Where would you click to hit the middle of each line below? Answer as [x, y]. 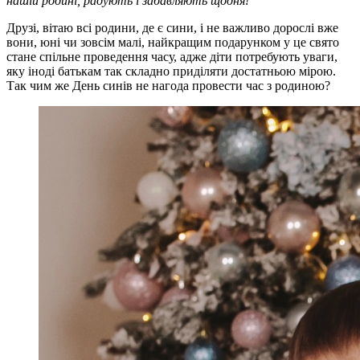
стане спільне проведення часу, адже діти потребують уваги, [172, 56]
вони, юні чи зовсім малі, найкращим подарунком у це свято [173, 42]
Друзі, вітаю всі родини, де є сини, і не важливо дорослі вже [172, 27]
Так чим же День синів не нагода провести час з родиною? [168, 85]
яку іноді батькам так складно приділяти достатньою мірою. [171, 71]
